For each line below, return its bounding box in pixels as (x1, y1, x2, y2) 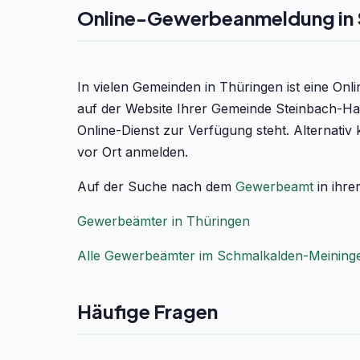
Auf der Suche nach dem (77, 178, 235, 194)
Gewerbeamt (235, 178, 313, 194)
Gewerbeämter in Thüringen (77, 213, 250, 229)
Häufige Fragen (77, 299, 218, 323)
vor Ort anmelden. (77, 144, 188, 160)
